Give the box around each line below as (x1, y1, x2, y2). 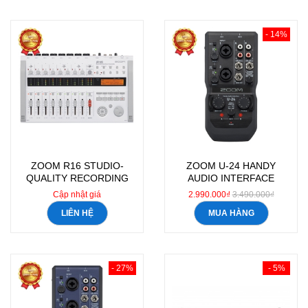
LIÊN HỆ (60, 208, 93, 218)
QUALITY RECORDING (25, 173, 129, 184)
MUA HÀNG (208, 208, 254, 218)
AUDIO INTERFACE (188, 173, 274, 184)
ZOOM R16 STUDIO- (30, 160, 124, 171)
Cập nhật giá (53, 190, 101, 199)
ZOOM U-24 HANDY (186, 160, 276, 171)
